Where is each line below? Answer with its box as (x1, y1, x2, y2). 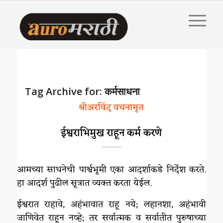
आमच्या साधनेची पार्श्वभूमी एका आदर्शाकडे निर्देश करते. (16, 162, 207, 178)
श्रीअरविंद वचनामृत (79, 100, 144, 115)
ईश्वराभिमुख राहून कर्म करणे (61, 124, 162, 142)
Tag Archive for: (24, 85, 105, 98)
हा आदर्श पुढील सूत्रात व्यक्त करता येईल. (16, 175, 152, 192)
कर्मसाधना (104, 85, 140, 98)
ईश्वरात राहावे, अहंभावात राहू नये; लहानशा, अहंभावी (16, 196, 207, 213)
